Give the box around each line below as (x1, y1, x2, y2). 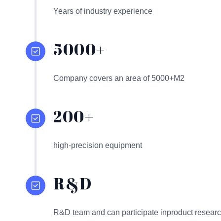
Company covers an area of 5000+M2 (53, 74, 184, 82)
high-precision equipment (53, 141, 142, 149)
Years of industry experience (53, 7, 152, 15)
